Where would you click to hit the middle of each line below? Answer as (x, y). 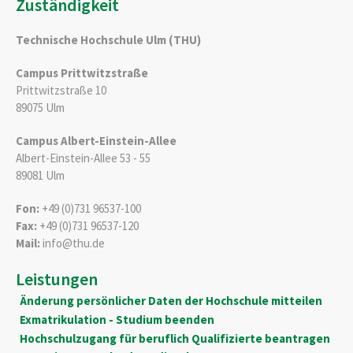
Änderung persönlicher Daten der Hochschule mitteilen (171, 301)
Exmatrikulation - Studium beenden (117, 319)
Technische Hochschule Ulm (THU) (108, 39)
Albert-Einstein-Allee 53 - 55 (83, 158)
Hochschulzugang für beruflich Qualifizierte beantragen (175, 338)
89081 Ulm (40, 175)
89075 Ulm (40, 107)
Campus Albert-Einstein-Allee (96, 140)
